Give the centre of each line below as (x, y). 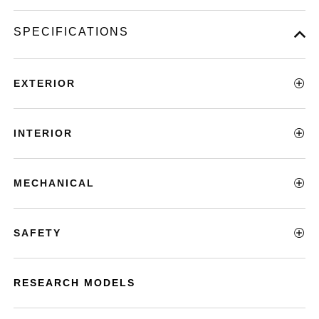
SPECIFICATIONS (72, 31)
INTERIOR (43, 133)
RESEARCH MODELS (75, 282)
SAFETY (38, 232)
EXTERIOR (45, 83)
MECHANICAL (54, 183)
